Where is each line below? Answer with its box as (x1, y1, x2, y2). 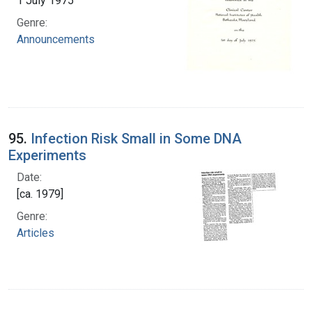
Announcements (17, 32, 95, 46)
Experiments (8, 147, 86, 164)
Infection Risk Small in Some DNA (31, 130, 242, 148)
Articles (17, 226, 54, 240)
